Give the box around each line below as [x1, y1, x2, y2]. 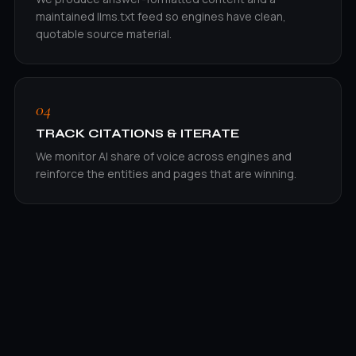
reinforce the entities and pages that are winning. [35, 166, 296, 182]
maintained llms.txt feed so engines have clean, [35, 9, 286, 25]
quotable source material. [35, 26, 172, 42]
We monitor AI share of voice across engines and [35, 149, 292, 164]
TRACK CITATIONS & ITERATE [35, 126, 239, 141]
